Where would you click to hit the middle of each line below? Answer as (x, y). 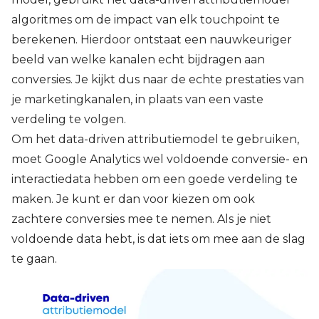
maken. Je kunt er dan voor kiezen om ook (133, 199)
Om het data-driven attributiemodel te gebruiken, (155, 140)
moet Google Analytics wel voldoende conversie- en (159, 159)
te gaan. (37, 259)
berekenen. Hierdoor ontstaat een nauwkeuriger (152, 40)
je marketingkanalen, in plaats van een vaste (137, 100)
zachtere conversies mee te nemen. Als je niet (141, 219)
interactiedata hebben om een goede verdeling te (155, 179)
